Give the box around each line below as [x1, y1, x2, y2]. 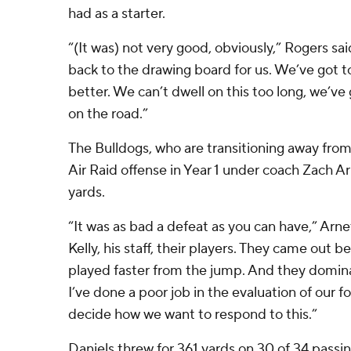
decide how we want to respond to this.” [68, 306, 317, 324]
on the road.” [68, 105, 148, 123]
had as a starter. [68, 5, 165, 23]
